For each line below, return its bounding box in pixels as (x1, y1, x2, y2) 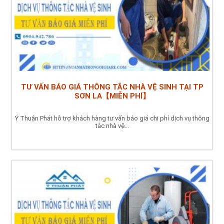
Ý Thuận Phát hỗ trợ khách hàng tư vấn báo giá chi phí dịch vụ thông (14, 114, 209, 122)
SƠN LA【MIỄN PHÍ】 (74, 91, 150, 100)
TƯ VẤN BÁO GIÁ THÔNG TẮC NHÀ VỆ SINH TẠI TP (20, 82, 203, 91)
